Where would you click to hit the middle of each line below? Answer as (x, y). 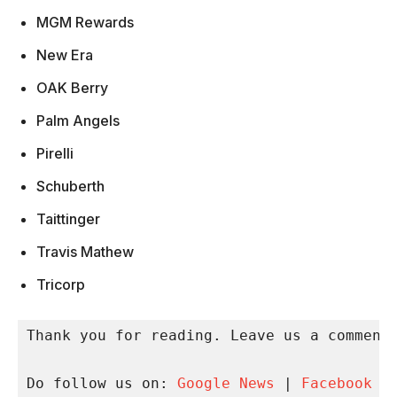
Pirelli (55, 154)
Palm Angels (78, 121)
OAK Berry (72, 88)
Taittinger (68, 219)
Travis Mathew (85, 252)
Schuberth (70, 187)
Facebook (337, 384)
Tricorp (61, 285)
